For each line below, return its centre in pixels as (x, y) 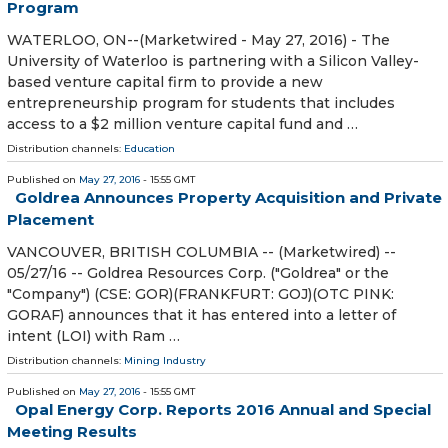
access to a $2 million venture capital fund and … (182, 123)
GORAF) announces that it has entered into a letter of (201, 314)
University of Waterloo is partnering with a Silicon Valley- (213, 60)
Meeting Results (72, 431)
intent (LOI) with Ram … (93, 335)
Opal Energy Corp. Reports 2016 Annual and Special (223, 409)
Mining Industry (165, 360)
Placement (50, 219)
